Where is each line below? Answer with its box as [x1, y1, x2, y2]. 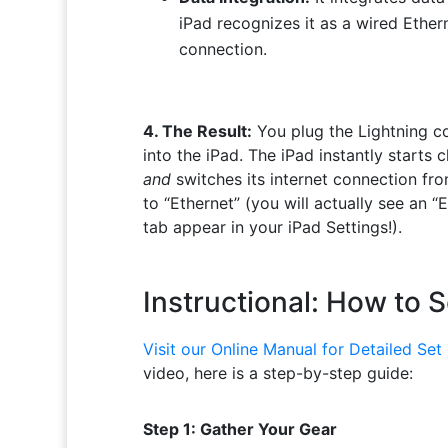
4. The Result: [142, 120, 252, 141]
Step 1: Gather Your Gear [142, 419, 337, 440]
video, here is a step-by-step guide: [142, 363, 413, 384]
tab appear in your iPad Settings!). [142, 216, 402, 237]
